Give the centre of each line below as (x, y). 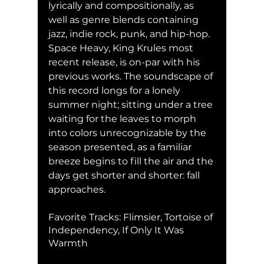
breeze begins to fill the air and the (132, 161)
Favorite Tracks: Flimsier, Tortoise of (132, 217)
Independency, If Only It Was (117, 230)
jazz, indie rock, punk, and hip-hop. (130, 34)
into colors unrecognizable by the (128, 133)
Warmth (69, 243)
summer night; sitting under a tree (132, 104)
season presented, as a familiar (121, 147)
